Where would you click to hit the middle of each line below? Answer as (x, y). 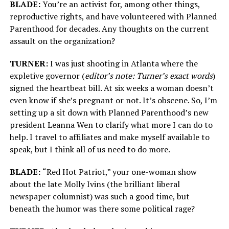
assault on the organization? (62, 41)
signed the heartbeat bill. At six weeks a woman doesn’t (111, 88)
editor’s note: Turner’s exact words (148, 76)
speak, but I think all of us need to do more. (90, 150)
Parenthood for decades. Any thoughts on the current (109, 29)
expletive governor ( (47, 76)
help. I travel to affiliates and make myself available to (109, 137)
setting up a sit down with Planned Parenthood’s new (109, 113)
